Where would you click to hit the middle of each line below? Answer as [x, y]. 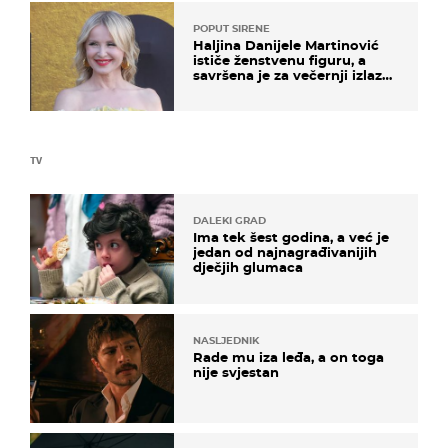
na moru [222, 90]
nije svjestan [236, 371]
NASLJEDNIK [226, 340]
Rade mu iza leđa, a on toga [288, 356]
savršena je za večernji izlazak [296, 75]
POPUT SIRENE [231, 29]
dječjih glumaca [248, 267]
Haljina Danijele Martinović [286, 45]
